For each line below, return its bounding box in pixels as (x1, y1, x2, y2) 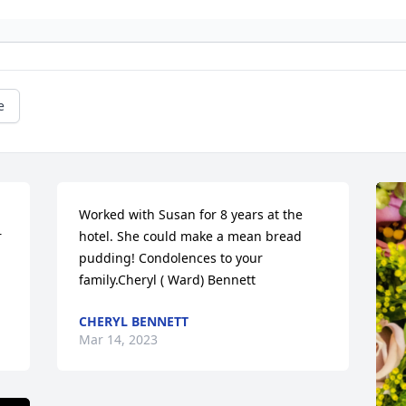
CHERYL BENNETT (79, 312, 189, 330)
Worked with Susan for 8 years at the (79, 205, 304, 223)
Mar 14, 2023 (79, 330, 159, 348)
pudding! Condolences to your (79, 248, 264, 266)
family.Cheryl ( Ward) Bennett (79, 270, 256, 288)
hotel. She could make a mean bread (79, 227, 303, 245)
